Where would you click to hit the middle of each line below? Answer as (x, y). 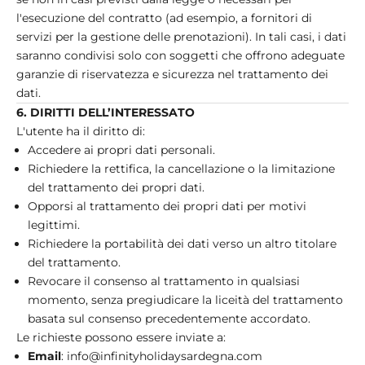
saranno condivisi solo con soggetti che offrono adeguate (180, 55)
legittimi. (54, 224)
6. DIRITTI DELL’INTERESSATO (106, 112)
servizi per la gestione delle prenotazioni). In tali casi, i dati (181, 36)
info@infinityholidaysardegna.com (165, 356)
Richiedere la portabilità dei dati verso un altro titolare (182, 243)
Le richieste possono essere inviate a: (121, 337)
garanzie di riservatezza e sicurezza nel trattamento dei (172, 74)
